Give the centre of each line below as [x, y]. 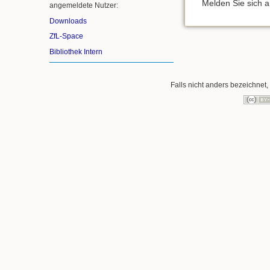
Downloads [68, 21]
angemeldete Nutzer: [84, 6]
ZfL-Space [66, 36]
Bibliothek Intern [76, 52]
